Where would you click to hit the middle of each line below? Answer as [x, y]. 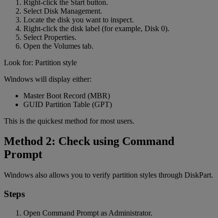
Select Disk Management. [63, 11]
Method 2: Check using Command [89, 141]
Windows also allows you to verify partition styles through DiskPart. [109, 175]
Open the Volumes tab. [58, 46]
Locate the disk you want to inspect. [79, 19]
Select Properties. [50, 37]
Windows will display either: [48, 79]
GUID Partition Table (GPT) [68, 104]
